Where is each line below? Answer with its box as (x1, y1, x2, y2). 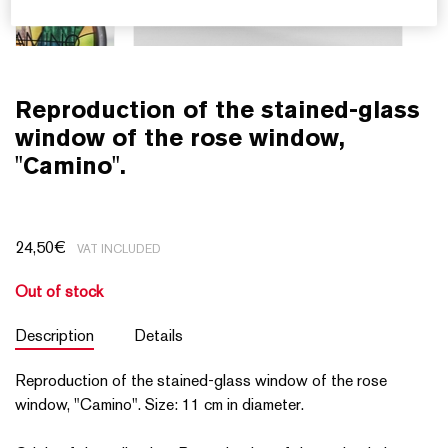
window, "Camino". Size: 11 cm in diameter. (15, 394, 304, 414)
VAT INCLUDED (77, 241, 161, 256)
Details (134, 325, 183, 345)
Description (15, 325, 94, 345)
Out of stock (15, 281, 103, 301)
